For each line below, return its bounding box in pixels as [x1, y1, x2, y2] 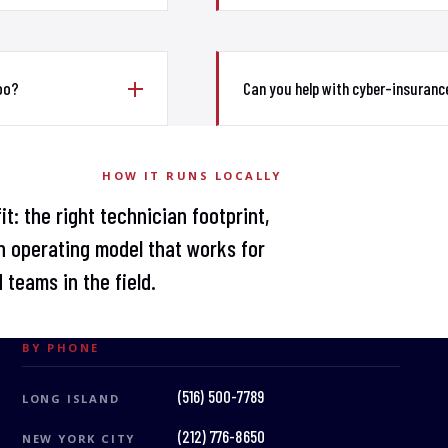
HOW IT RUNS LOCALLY [102, 167, 282, 183]
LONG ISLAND [21, 390, 120, 406]
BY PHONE [21, 340, 100, 356]
